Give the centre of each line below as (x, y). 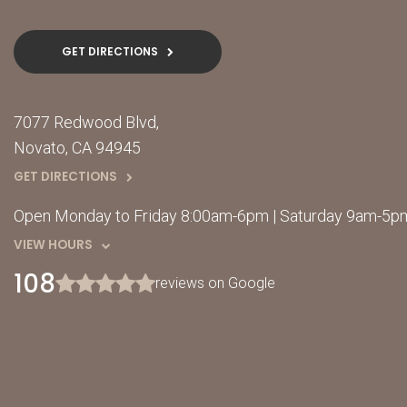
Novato (40, 147)
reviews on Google (215, 283)
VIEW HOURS (54, 244)
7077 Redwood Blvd (85, 122)
